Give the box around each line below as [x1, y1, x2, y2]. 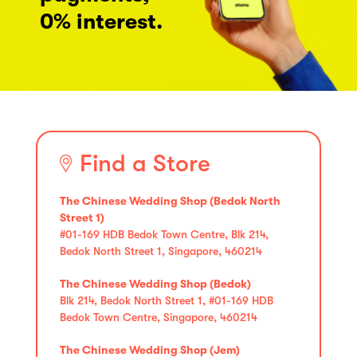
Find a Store [80, 149, 210, 177]
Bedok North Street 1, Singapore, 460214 [60, 244, 262, 257]
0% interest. [40, 9, 163, 34]
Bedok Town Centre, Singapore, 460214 [60, 310, 257, 324]
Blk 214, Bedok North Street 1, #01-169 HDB [60, 293, 273, 307]
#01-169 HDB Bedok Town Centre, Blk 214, [60, 227, 269, 241]
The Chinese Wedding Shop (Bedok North [60, 194, 280, 207]
